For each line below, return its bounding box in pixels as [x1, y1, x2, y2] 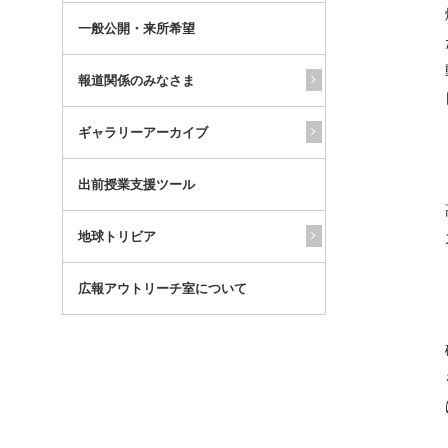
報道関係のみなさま [77, 73, 195, 89]
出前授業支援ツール [77, 177, 195, 193]
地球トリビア [77, 229, 156, 245]
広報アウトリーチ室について [77, 281, 247, 297]
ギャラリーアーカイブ [77, 125, 208, 141]
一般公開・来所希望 [77, 21, 195, 37]
